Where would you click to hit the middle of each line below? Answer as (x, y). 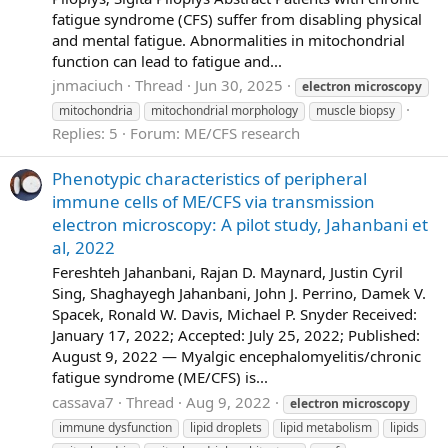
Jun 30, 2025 (239, 85)
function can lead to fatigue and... (167, 60)
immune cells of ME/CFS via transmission (213, 201)
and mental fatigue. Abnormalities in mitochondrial (228, 39)
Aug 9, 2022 (228, 402)
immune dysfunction (115, 428)
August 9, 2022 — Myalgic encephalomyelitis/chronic (236, 356)
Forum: (157, 133)
